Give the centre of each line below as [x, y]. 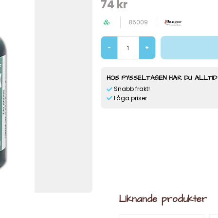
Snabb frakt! [132, 89]
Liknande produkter [163, 199]
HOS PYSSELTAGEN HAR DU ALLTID [162, 78]
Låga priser [130, 98]
